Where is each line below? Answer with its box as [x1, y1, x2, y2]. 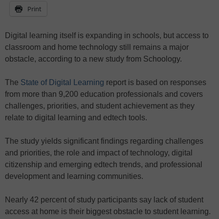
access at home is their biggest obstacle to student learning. [5, 207, 211, 216]
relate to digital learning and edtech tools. [5, 113, 147, 122]
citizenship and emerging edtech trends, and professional [5, 160, 202, 169]
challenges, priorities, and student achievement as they [5, 102, 195, 110]
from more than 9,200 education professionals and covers [5, 90, 203, 99]
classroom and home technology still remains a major [5, 43, 189, 52]
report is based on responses [104, 78, 206, 87]
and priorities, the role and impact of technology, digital [5, 149, 193, 157]
